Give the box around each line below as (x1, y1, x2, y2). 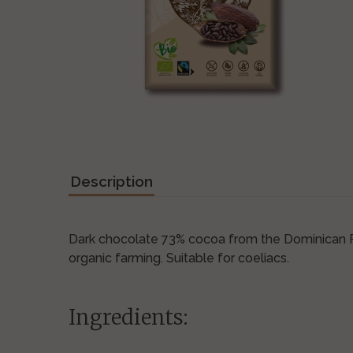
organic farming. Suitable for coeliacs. (69, 251, 289, 266)
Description (70, 173, 153, 190)
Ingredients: (69, 304, 188, 330)
